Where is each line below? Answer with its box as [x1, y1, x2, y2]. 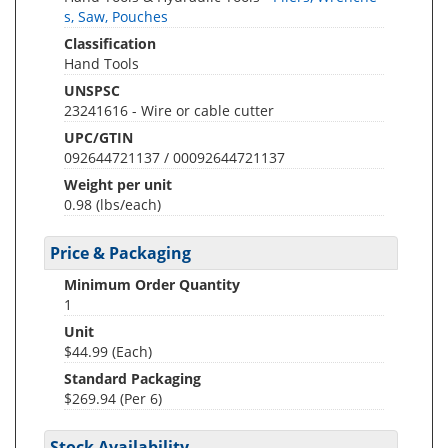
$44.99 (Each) [64, 342, 152, 361]
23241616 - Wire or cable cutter [64, 101, 274, 120]
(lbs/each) [96, 195, 161, 214]
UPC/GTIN [64, 128, 133, 147]
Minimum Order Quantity [64, 275, 240, 294]
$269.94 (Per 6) [64, 389, 162, 408]
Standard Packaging [64, 369, 201, 388]
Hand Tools [64, 54, 139, 73]
